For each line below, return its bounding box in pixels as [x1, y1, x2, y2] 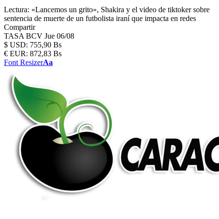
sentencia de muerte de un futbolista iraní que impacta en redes [4, 14, 196, 22]
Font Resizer [4, 58, 43, 66]
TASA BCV [4, 32, 44, 40]
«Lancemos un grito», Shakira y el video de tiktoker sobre [31, 5, 210, 14]
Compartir [4, 23, 35, 31]
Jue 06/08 [44, 32, 74, 40]
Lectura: [4, 5, 29, 14]
